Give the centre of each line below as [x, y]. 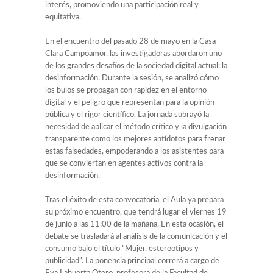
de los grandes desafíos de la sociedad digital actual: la [136, 66]
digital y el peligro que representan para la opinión [130, 102]
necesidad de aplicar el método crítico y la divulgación [136, 127]
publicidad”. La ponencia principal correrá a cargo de [132, 261]
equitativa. [63, 17]
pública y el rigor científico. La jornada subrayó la [127, 115]
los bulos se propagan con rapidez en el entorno [126, 90]
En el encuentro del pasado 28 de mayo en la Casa [130, 41]
